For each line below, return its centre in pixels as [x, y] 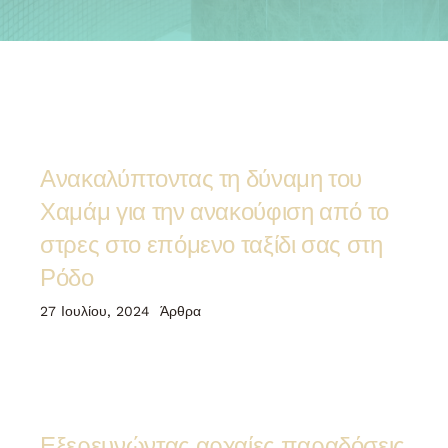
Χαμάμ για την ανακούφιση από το [215, 209]
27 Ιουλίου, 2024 [95, 310]
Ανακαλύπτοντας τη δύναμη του [201, 176]
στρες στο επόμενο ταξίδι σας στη [211, 242]
